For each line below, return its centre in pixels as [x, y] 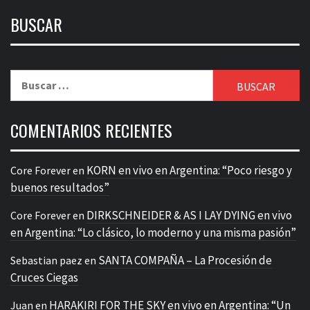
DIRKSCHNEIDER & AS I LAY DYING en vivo [189, 215]
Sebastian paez [46, 260]
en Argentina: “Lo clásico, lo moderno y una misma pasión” [153, 232]
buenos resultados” [60, 187]
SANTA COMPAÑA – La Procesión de [185, 260]
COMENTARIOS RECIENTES [91, 130]
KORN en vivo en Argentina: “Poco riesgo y [189, 170]
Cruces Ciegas [44, 277]
